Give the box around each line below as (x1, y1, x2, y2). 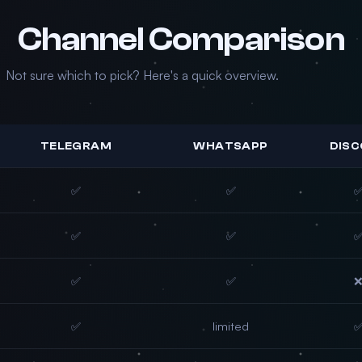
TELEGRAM (40, 140, 112, 152)
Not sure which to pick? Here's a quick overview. (5, 67, 279, 83)
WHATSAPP (193, 140, 268, 152)
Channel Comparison (18, 21, 344, 58)
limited (213, 318, 249, 333)
